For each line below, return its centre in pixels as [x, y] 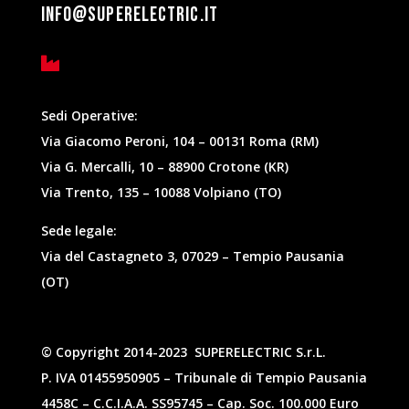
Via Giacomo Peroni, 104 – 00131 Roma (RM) [179, 141]
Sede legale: [79, 231]
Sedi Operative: [89, 115]
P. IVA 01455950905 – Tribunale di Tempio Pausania [204, 378]
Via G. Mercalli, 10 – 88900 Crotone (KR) [164, 167]
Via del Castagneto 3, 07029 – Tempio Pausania [192, 256]
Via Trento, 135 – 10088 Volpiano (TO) [161, 192]
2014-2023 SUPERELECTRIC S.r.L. [224, 352]
